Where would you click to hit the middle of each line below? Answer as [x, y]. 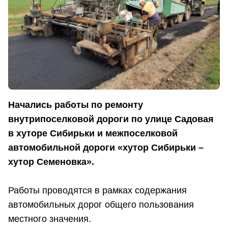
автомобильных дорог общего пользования [101, 205]
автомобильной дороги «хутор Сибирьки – [106, 148]
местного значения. [50, 219]
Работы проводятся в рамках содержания [97, 191]
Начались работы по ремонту [76, 105]
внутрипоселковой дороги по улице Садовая [111, 119]
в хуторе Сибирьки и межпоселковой [93, 134]
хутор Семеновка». [51, 162]
